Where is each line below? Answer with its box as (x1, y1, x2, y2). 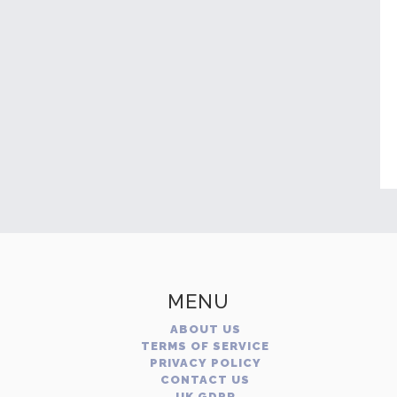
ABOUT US (169, 323, 241, 336)
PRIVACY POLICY (149, 356, 261, 370)
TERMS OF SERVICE (141, 339, 269, 353)
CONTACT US (160, 373, 250, 386)
